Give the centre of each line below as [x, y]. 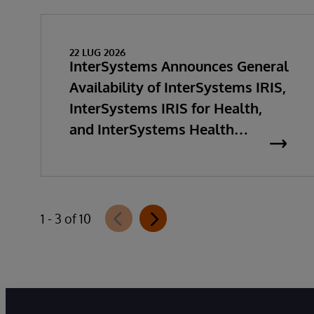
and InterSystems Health [152, 129]
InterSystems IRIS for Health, [166, 108]
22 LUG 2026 [97, 52]
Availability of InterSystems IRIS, [178, 87]
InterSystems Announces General [179, 66]
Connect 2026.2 [120, 150]
